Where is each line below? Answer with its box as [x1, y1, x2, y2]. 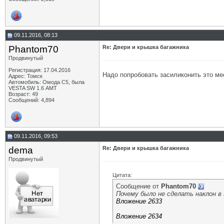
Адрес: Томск [8, 73, 42, 79]
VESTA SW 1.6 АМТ [8, 85, 57, 91]
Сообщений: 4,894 [8, 97, 54, 103]
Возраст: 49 [8, 91, 38, 97]
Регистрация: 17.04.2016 [8, 67, 70, 73]
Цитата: [112, 172, 132, 178]
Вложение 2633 [116, 197, 162, 205]
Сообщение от [116, 182, 161, 190]
